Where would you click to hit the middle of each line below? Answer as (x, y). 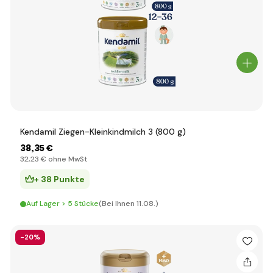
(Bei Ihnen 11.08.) (129, 204)
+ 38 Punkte (59, 179)
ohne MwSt (67, 159)
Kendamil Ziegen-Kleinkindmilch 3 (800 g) (103, 132)
